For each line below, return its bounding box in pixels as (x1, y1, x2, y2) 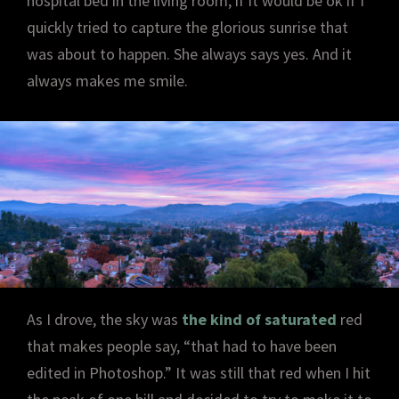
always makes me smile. (27, 70, 188, 91)
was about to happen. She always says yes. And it (27, 44, 352, 64)
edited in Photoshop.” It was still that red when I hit (27, 362, 370, 383)
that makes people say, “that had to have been (27, 335, 337, 356)
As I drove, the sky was (27, 308, 182, 330)
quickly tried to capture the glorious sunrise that (27, 17, 348, 37)
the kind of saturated (182, 308, 337, 330)
